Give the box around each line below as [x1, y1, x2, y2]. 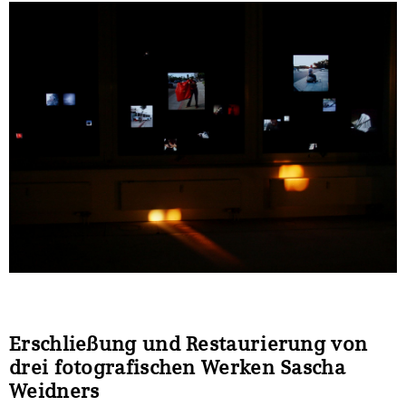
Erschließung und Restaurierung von [9, 331, 368, 355]
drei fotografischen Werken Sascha [9, 354, 345, 379]
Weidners [9, 378, 100, 402]
